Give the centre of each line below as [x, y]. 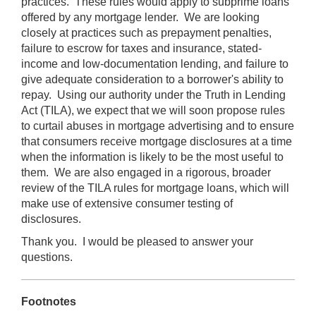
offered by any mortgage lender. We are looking [140, 17]
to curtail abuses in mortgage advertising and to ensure [158, 126]
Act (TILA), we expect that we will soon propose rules [153, 110]
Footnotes [49, 301]
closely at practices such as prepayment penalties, [146, 32]
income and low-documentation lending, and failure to [155, 63]
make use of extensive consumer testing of [127, 203]
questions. [47, 257]
